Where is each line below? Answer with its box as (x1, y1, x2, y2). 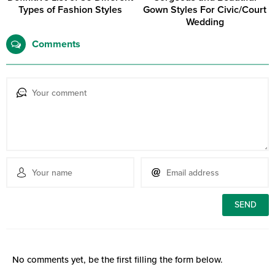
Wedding (185, 16, 224, 29)
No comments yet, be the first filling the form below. (12, 254, 223, 266)
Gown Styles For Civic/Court (143, 4, 266, 17)
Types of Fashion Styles (18, 4, 122, 17)
